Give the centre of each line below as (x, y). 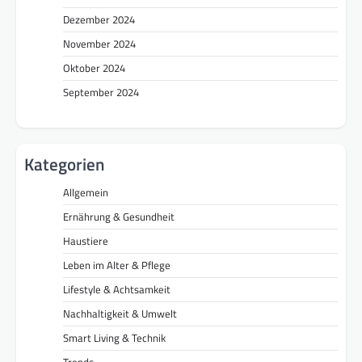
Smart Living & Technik (114, 338)
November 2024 (99, 43)
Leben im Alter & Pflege (117, 265)
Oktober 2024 (94, 67)
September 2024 (101, 92)
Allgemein (86, 193)
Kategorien (64, 164)
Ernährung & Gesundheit (119, 217)
